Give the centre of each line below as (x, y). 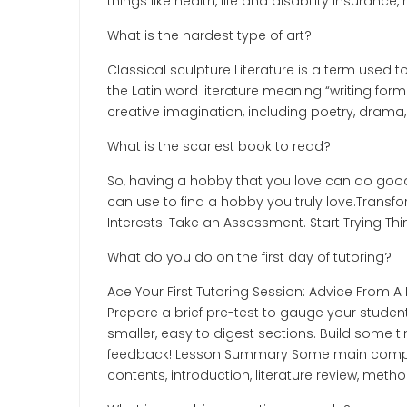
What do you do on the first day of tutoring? (249, 257)
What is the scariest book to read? (219, 146)
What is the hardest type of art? (209, 35)
